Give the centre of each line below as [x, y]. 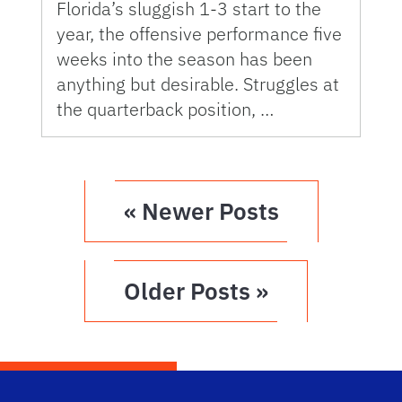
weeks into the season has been [184, 58]
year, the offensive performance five [199, 33]
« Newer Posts [201, 210]
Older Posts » [196, 290]
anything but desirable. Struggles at [198, 83]
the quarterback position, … [165, 109]
